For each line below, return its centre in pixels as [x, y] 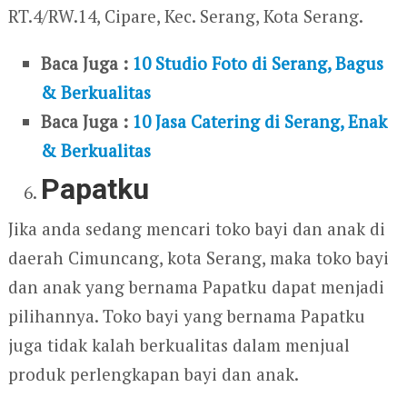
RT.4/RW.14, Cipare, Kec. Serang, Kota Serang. [185, 15]
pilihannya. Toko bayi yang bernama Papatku [186, 316]
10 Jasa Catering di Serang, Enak [260, 121]
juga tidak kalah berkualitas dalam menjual [179, 345]
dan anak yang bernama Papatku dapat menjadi [196, 287]
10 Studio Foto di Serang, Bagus [258, 63]
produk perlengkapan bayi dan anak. [153, 374]
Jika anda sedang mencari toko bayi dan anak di [196, 229]
